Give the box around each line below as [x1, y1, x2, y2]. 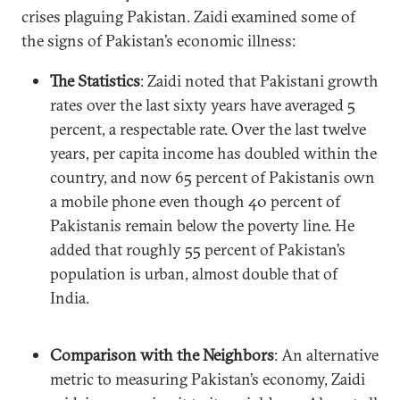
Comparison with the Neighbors [50, 344, 274, 365]
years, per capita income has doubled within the [50, 142, 377, 163]
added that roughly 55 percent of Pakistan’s [50, 238, 346, 260]
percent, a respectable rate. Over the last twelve [50, 118, 366, 139]
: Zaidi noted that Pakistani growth [140, 70, 379, 91]
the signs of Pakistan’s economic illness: [21, 29, 296, 51]
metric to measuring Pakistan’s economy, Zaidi [50, 368, 365, 389]
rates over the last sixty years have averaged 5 [50, 94, 355, 115]
